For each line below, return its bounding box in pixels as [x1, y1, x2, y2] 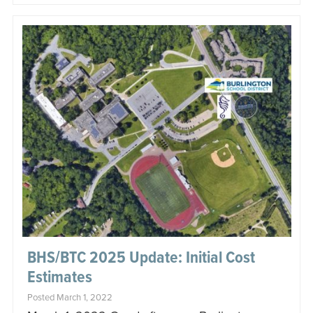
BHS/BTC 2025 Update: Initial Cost [27, 247, 255, 269]
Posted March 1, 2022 [27, 291, 112, 303]
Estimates [27, 266, 92, 289]
